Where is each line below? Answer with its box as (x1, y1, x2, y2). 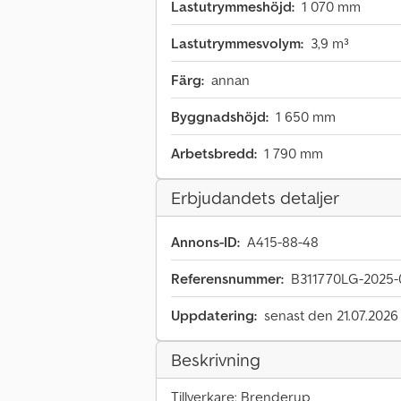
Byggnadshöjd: (171, 107, 269, 126)
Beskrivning (171, 348, 260, 372)
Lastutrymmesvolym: (171, 34, 303, 53)
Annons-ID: (171, 233, 240, 252)
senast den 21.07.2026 (264, 306, 398, 325)
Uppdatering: (171, 306, 257, 325)
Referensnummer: (171, 269, 284, 288)
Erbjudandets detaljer (171, 186, 339, 210)
